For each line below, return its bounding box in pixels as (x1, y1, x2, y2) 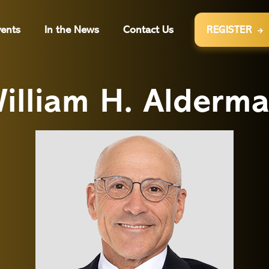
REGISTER (207, 24, 252, 35)
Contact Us (123, 23, 174, 35)
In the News (44, 23, 99, 35)
